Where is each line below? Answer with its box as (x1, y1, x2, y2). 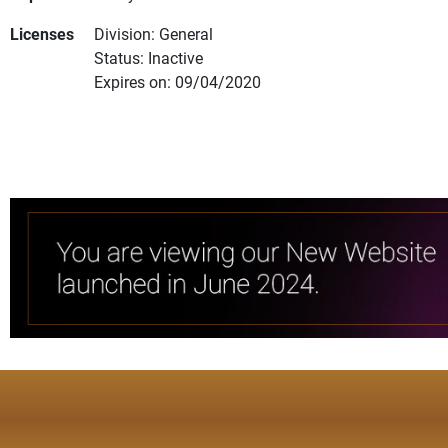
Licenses (10, 23, 74, 45)
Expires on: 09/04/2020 (94, 71, 261, 93)
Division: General (94, 23, 213, 45)
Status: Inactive (94, 47, 203, 69)
